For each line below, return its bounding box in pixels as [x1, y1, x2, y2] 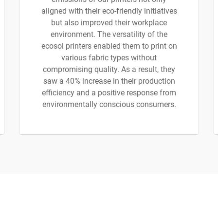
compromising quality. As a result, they [43, 65, 175, 74]
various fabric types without [61, 53, 157, 62]
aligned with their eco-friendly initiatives [41, 6, 177, 16]
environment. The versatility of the [51, 30, 167, 39]
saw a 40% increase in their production [43, 76, 175, 86]
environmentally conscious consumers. [42, 100, 176, 109]
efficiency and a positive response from [42, 88, 176, 97]
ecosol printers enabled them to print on [41, 41, 177, 51]
